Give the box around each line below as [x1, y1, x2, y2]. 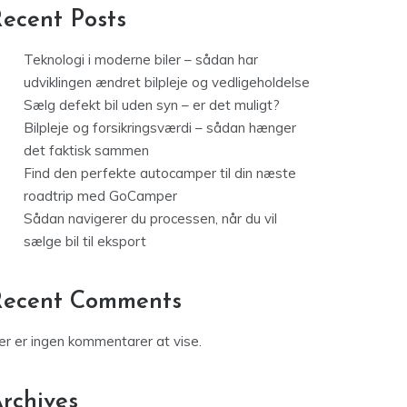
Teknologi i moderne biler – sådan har [24, 51, 258, 69]
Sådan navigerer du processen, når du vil [24, 210, 277, 228]
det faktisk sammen [24, 142, 149, 160]
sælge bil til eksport [24, 233, 146, 251]
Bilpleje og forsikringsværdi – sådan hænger [24, 119, 296, 137]
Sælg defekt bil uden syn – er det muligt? [24, 96, 280, 114]
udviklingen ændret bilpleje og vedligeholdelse [24, 74, 310, 92]
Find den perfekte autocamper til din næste [24, 164, 296, 183]
